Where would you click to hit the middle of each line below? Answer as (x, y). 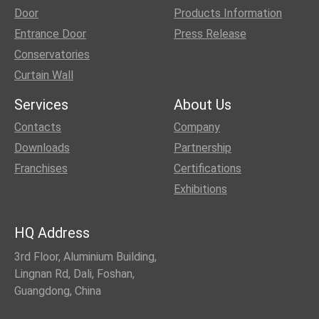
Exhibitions (200, 189)
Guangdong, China (58, 291)
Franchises (41, 169)
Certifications (208, 169)
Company (197, 127)
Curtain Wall (44, 75)
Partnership (203, 148)
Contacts (38, 127)
